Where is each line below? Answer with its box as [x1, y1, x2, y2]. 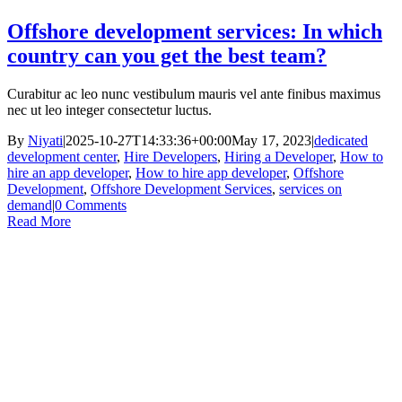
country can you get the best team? [7, 44, 327, 68]
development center [7, 149, 117, 165]
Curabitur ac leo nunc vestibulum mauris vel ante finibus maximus [7, 86, 380, 102]
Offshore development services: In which [7, 20, 382, 44]
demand [7, 197, 52, 214]
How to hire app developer [135, 165, 286, 181]
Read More [7, 214, 71, 230]
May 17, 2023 [232, 133, 311, 149]
